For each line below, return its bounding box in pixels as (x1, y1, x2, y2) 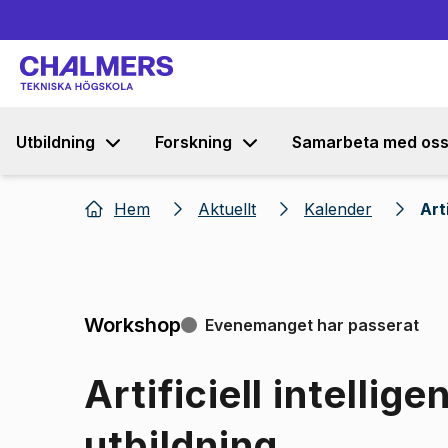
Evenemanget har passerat (205, 315, 419, 335)
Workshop (84, 313, 181, 337)
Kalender (304, 199, 372, 219)
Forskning (155, 132, 232, 152)
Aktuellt (198, 199, 256, 219)
